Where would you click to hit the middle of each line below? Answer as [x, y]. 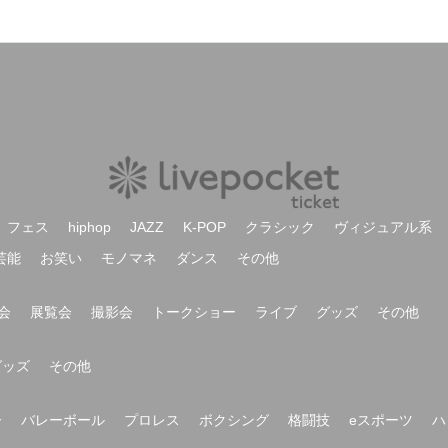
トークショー [194, 312]
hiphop [89, 227]
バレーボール [63, 420]
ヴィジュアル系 [383, 227]
